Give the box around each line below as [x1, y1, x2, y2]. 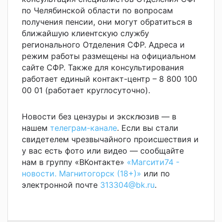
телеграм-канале [50, 122, 117, 133]
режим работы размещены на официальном [22, 51, 196, 61]
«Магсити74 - [127, 157, 179, 167]
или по [141, 168, 170, 178]
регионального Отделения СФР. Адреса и [22, 39, 185, 50]
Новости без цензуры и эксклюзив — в [22, 111, 176, 121]
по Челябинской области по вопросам [22, 5, 173, 15]
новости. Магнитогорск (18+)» [22, 168, 141, 178]
